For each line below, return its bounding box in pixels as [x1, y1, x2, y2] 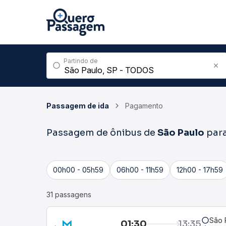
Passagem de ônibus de [46, 127, 157, 138]
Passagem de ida [46, 101, 109, 110]
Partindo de [64, 57, 98, 65]
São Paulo [157, 127, 204, 138]
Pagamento [125, 101, 163, 110]
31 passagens [46, 190, 91, 199]
